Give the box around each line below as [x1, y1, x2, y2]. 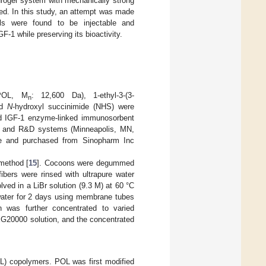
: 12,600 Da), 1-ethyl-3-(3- [31, 91, 135, 100]
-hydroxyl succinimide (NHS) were [12, 102, 135, 112]
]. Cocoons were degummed [37, 159, 135, 168]
